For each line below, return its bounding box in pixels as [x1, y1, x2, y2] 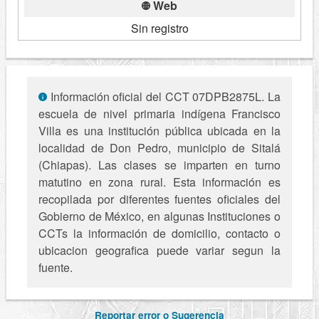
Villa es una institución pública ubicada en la [38, 122, 281, 140]
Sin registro [130, 20, 189, 37]
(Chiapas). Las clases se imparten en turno [38, 157, 281, 174]
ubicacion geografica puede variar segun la [38, 242, 281, 259]
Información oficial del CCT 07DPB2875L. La [46, 88, 281, 105]
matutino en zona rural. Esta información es [38, 174, 281, 191]
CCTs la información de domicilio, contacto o [38, 225, 281, 242]
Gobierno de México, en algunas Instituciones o [38, 208, 281, 225]
